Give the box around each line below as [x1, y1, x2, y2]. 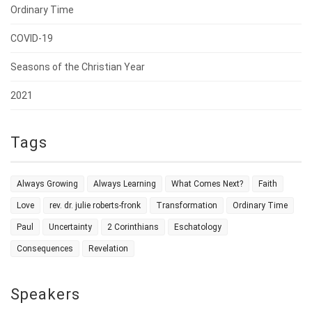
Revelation [88, 244, 128, 254]
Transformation [156, 201, 217, 211]
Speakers [10, 286, 80, 304]
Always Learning [93, 179, 156, 189]
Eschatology [174, 222, 221, 233]
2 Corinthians [107, 222, 159, 233]
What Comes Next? [171, 179, 243, 189]
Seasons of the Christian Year [10, 61, 145, 73]
